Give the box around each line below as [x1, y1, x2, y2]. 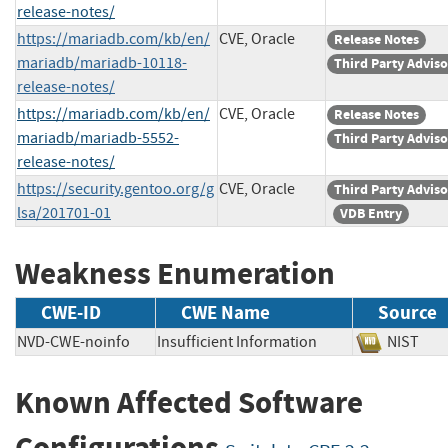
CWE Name [181, 300, 270, 326]
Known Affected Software [15, 382, 363, 424]
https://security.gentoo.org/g [17, 178, 214, 199]
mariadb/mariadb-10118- [17, 52, 187, 73]
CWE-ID [41, 300, 101, 326]
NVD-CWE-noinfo [17, 332, 130, 353]
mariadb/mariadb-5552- [17, 127, 179, 148]
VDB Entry [340, 203, 402, 223]
